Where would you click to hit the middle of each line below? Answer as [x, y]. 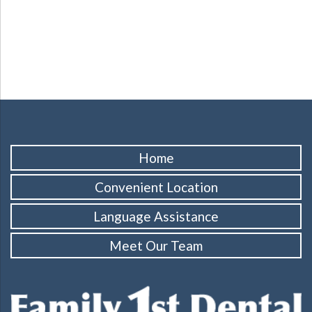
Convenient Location [156, 187]
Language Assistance [156, 216]
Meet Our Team [156, 245]
